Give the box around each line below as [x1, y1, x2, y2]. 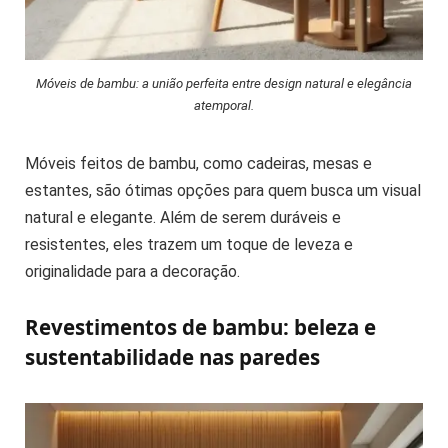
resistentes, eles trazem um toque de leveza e [25, 234, 353, 254]
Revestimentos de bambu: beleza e [25, 313, 376, 342]
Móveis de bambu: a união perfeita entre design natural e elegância [36, 75, 412, 91]
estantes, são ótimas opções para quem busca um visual [25, 180, 421, 200]
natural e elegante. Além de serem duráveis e [25, 207, 341, 227]
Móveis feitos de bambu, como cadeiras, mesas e [25, 153, 372, 173]
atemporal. [194, 97, 254, 113]
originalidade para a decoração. [25, 261, 240, 281]
